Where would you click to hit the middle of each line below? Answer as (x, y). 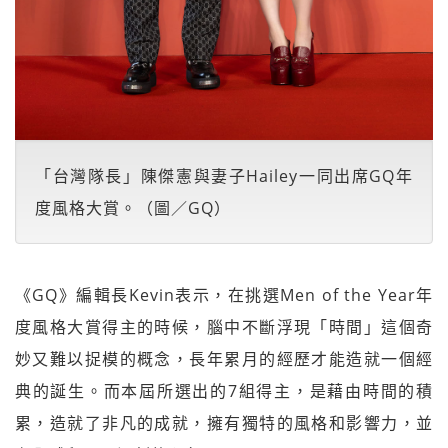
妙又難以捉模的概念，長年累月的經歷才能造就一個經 (224, 359)
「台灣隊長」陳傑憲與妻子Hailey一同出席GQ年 (224, 176)
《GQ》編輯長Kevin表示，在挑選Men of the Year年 (224, 295)
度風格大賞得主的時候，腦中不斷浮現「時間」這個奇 (224, 327)
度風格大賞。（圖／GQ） (133, 208)
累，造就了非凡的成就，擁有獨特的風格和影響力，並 (224, 423)
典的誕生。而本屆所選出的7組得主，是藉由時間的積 (224, 391)
